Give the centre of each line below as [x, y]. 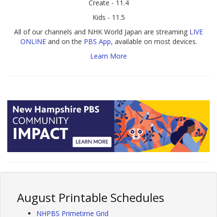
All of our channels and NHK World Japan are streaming [102, 31]
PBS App [97, 41]
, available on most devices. [154, 41]
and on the [65, 41]
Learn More [108, 56]
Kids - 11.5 [108, 17]
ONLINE [33, 41]
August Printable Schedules [91, 198]
